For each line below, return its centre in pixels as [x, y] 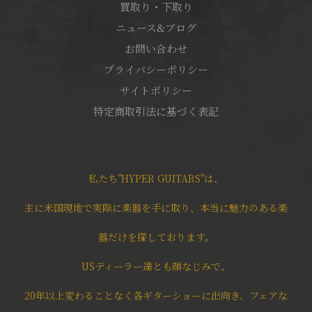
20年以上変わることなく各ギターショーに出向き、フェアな [156, 295]
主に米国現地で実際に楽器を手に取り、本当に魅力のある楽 [156, 207]
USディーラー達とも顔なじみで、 [156, 266]
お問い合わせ [156, 48]
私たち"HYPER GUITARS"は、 [156, 178]
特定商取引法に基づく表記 [156, 111]
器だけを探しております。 [156, 236]
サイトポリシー [156, 90]
